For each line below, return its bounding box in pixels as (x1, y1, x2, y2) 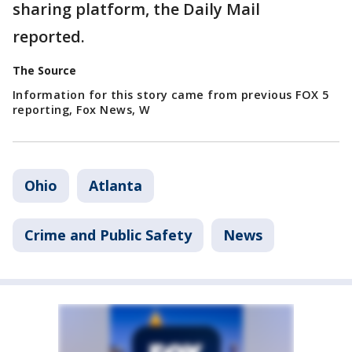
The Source (13, 63, 76, 79)
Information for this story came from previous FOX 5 (13, 87, 329, 103)
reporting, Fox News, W (13, 102, 151, 118)
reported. (13, 26, 89, 48)
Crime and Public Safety (24, 225, 192, 245)
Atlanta (89, 176, 142, 196)
